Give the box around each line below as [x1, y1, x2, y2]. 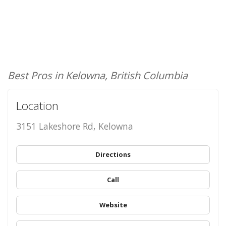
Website [99, 200, 127, 209]
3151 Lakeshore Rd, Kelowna [16, 120, 133, 132]
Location [16, 97, 59, 114]
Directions [95, 150, 131, 159]
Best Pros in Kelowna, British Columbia [8, 68, 188, 82]
